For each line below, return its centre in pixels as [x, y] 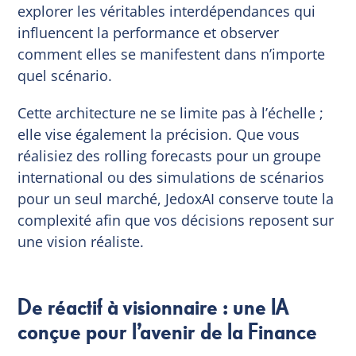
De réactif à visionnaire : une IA [154, 308]
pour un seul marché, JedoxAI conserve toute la [176, 198]
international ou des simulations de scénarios [171, 177]
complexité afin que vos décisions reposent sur [176, 220]
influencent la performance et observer [149, 32]
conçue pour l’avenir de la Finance [168, 333]
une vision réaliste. [81, 241]
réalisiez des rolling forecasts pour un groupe [170, 155]
